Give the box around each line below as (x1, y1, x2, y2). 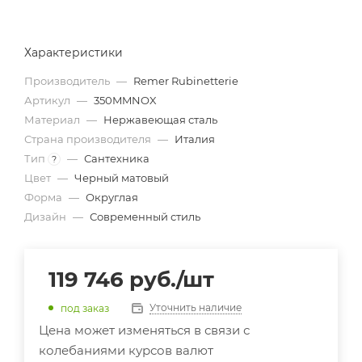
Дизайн (24, 210, 69, 224)
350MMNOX (94, 94, 157, 107)
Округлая (86, 191, 138, 204)
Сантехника (84, 152, 149, 166)
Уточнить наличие (149, 301, 242, 314)
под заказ (61, 301, 109, 314)
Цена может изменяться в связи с (39, 322, 250, 339)
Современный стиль (90, 210, 200, 224)
